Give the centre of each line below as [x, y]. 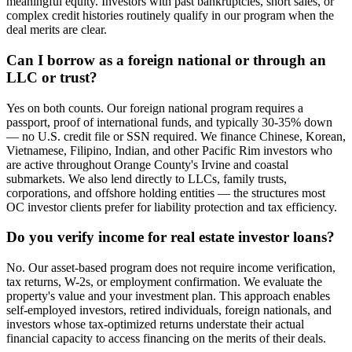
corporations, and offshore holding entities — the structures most [166, 192]
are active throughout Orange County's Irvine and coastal [147, 164]
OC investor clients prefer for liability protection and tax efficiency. [172, 207]
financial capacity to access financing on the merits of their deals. [166, 339]
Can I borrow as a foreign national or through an [166, 60]
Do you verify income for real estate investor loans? [170, 237]
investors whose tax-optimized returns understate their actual [155, 324]
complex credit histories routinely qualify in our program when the [170, 16]
